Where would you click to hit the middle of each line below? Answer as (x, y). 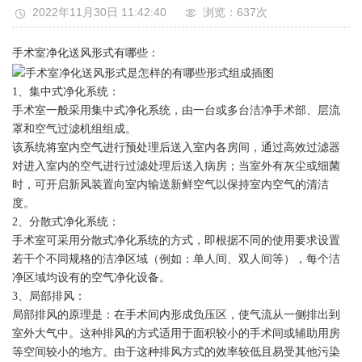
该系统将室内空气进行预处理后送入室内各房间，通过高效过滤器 (176, 147)
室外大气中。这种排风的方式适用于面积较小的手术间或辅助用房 (176, 333)
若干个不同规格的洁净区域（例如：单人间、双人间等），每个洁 (176, 259)
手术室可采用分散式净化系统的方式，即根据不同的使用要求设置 (176, 240)
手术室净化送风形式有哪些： (86, 53)
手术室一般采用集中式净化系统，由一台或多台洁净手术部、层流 (176, 110)
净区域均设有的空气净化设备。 (91, 277)
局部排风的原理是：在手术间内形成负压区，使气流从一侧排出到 (176, 314)
